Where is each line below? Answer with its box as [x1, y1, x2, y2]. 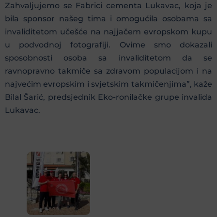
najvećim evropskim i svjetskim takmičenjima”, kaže [5, 79, 212, 89]
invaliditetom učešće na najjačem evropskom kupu [5, 27, 212, 37]
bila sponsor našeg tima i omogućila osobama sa [5, 14, 212, 24]
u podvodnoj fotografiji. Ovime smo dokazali [5, 40, 212, 50]
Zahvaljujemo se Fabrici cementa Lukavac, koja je [5, 1, 212, 11]
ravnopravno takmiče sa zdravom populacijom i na [5, 66, 212, 76]
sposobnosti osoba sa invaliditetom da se [5, 53, 212, 63]
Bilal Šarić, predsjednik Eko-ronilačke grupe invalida [5, 93, 212, 102]
